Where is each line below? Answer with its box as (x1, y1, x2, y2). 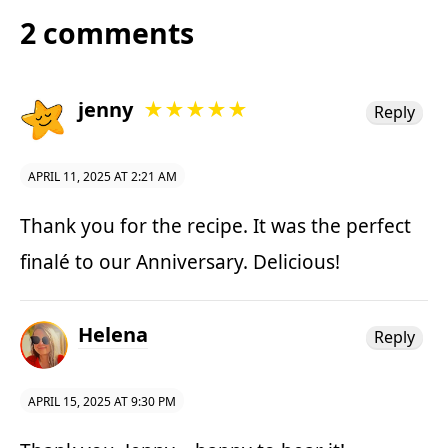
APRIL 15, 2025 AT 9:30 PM (28, 392, 176, 410)
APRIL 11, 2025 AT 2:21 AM (28, 167, 177, 185)
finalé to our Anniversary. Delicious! (20, 248, 340, 275)
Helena (78, 320, 148, 348)
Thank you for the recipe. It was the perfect (20, 212, 411, 239)
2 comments (20, 13, 194, 52)
